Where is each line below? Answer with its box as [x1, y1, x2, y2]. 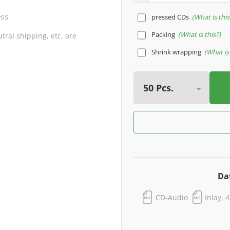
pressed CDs [151, 12, 189, 22]
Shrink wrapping [151, 47, 201, 57]
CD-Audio [155, 192, 188, 202]
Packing [151, 30, 175, 40]
